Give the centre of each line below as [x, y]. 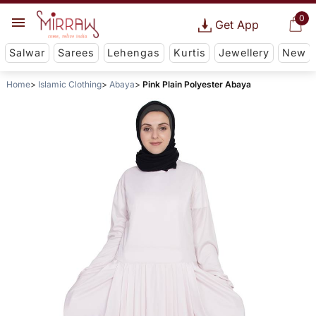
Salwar [27, 53]
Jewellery [244, 53]
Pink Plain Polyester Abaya [196, 85]
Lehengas [134, 53]
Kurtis [189, 53]
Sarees [77, 53]
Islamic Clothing [69, 85]
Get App [237, 25]
